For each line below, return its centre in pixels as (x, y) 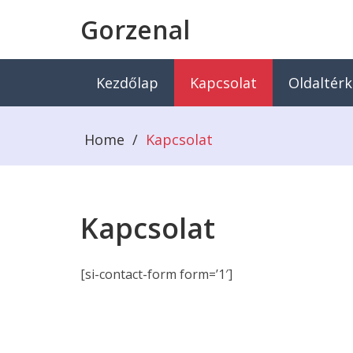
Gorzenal (135, 30)
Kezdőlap (127, 83)
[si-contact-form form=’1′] (156, 274)
